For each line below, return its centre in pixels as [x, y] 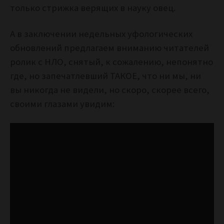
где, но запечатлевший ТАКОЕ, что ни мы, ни [105, 76]
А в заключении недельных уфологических [101, 34]
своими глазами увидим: [62, 104]
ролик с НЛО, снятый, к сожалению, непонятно [111, 62]
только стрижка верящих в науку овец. [95, 8]
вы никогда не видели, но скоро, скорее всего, [110, 90]
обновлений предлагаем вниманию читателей [109, 48]
